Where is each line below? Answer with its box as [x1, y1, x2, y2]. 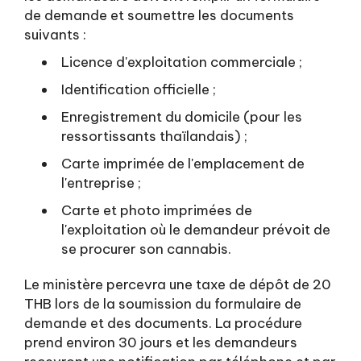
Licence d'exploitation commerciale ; [61, 53, 302, 71]
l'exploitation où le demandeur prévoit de [61, 221, 330, 239]
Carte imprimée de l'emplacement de [61, 155, 305, 172]
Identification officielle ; [61, 81, 216, 98]
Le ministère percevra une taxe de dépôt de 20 [24, 276, 331, 293]
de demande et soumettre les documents [24, 6, 294, 24]
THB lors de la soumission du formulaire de [24, 295, 301, 313]
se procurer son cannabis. [61, 240, 234, 258]
